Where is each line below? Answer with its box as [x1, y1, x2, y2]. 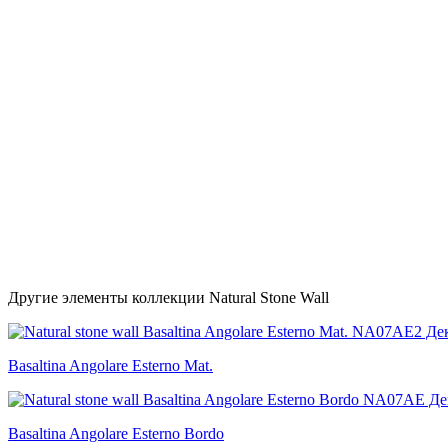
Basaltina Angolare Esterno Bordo [8, 425, 224, 442]
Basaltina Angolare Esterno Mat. [8, 357, 213, 374]
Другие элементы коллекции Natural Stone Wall [8, 289, 329, 306]
